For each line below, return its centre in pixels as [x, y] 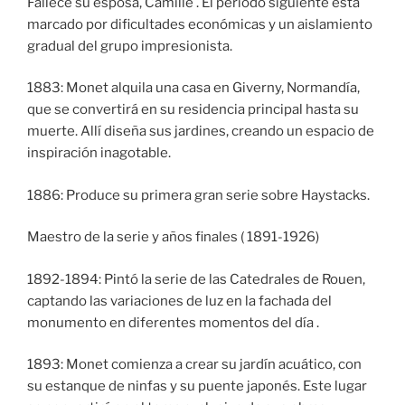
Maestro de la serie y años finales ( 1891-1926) [173, 237]
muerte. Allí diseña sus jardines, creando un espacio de [201, 132]
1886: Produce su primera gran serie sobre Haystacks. [198, 195]
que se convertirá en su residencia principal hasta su [193, 110]
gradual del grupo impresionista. [130, 46]
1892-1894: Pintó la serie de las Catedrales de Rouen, [196, 279]
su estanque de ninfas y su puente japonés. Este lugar [197, 386]
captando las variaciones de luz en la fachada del [179, 301]
